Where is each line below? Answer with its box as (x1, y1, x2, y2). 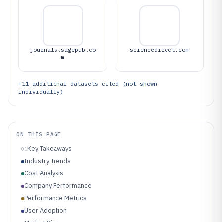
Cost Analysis (24, 169, 63, 177)
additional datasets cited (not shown (29, 80, 157, 87)
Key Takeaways (27, 144, 72, 153)
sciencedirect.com (130, 46, 189, 53)
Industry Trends (24, 157, 71, 165)
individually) (18, 88, 63, 95)
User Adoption (24, 206, 67, 215)
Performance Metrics (24, 194, 87, 202)
